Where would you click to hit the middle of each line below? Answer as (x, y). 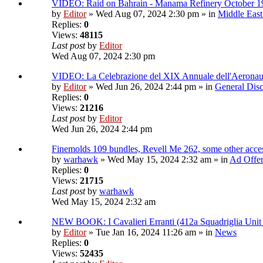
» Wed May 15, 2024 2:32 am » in (164, 160)
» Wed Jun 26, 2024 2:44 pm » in (151, 87)
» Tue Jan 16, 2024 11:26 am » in (151, 232)
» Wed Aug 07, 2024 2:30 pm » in (152, 14)
